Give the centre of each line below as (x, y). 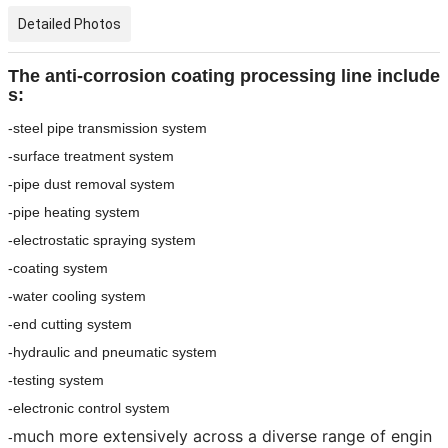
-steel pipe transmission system (107, 128)
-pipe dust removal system (91, 184)
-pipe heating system (74, 212)
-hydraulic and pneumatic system (112, 352)
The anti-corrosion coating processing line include (224, 76)
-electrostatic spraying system (102, 240)
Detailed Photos (69, 24)
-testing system (56, 380)
